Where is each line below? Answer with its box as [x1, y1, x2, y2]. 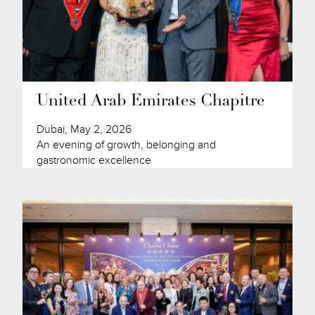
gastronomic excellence [37, 153, 152, 167]
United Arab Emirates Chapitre [37, 93, 266, 110]
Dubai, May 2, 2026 [37, 122, 132, 136]
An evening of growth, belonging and [37, 137, 217, 152]
